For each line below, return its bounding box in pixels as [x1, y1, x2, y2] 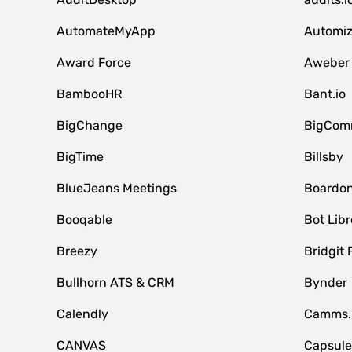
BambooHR [57, 86, 122, 101]
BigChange [57, 118, 123, 133]
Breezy [57, 244, 97, 258]
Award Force [57, 55, 131, 70]
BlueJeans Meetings [57, 181, 177, 196]
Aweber [303, 55, 350, 70]
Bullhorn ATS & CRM [57, 275, 174, 290]
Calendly [57, 306, 108, 321]
